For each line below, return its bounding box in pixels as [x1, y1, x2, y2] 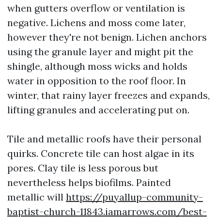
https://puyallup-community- [66, 191, 203, 203]
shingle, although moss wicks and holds [7, 60, 187, 72]
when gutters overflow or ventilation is [7, 2, 185, 14]
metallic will [7, 191, 66, 203]
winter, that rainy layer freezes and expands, [7, 89, 210, 101]
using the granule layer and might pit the [7, 46, 193, 58]
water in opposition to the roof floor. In [7, 75, 186, 87]
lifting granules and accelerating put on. [7, 104, 189, 116]
